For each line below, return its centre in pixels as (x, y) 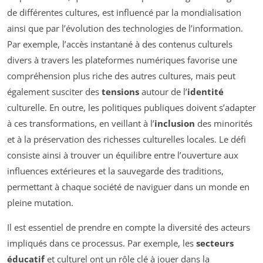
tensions (120, 92)
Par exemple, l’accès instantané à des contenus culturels (120, 44)
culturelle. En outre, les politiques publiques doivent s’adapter (131, 108)
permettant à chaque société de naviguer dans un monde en (128, 187)
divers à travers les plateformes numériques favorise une (122, 60)
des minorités (224, 124)
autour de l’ (163, 92)
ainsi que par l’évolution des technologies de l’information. (125, 28)
